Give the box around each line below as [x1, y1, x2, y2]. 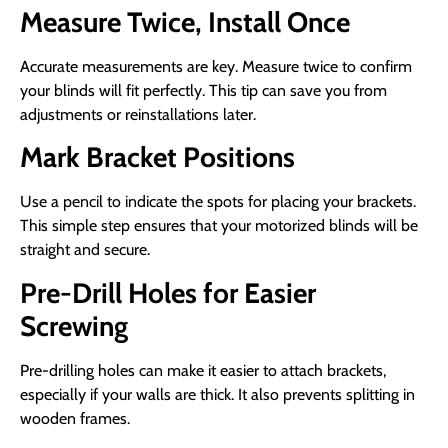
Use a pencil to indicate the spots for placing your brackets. [20, 192, 416, 212]
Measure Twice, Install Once [20, 4, 350, 39]
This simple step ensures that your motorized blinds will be [20, 216, 418, 236]
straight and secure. [20, 240, 150, 260]
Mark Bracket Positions [20, 140, 295, 175]
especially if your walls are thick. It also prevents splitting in [20, 384, 415, 404]
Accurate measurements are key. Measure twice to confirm [20, 56, 412, 76]
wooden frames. [20, 408, 130, 428]
